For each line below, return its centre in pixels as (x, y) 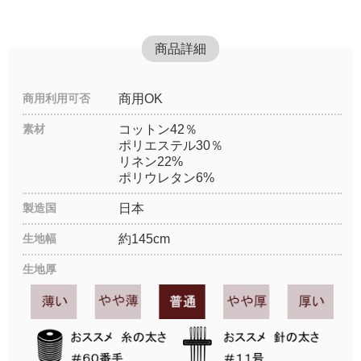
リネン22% (150, 162)
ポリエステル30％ (170, 146)
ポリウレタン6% (166, 178)
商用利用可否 (56, 99)
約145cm (144, 239)
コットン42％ (158, 130)
